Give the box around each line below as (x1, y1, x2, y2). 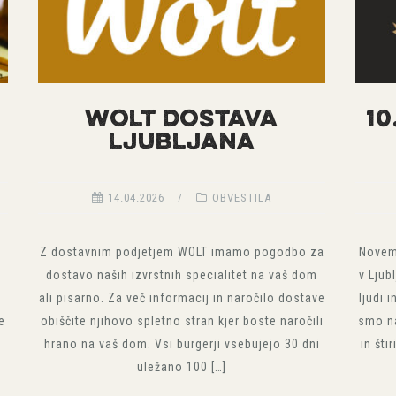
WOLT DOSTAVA (85, 107, 279, 133)
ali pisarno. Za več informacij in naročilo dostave (38, 290, 325, 305)
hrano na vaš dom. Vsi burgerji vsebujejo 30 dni (43, 336, 320, 351)
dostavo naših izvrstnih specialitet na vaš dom (46, 267, 318, 282)
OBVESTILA (212, 190, 272, 204)
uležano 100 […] (137, 359, 227, 374)
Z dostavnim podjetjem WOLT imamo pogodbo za (39, 244, 324, 259)
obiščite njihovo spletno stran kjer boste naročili (40, 313, 324, 328)
